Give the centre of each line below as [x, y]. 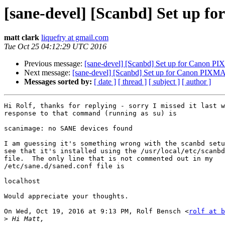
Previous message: [54, 64]
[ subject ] [164, 82]
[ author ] [196, 82]
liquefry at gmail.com [75, 38]
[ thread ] [132, 82]
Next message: [48, 73]
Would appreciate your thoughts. [66, 196]
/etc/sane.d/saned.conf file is [64, 166]
